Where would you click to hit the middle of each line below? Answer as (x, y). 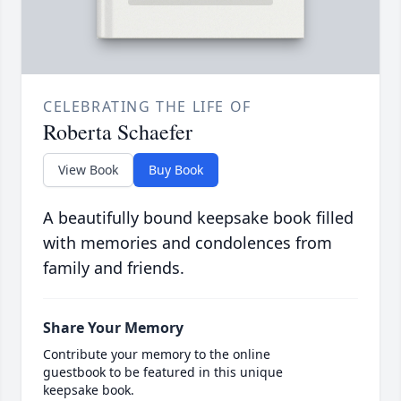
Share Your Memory (113, 328)
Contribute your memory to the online (157, 354)
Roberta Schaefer (118, 132)
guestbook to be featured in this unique (163, 372)
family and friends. (114, 268)
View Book (88, 170)
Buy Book (176, 170)
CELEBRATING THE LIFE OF (147, 107)
